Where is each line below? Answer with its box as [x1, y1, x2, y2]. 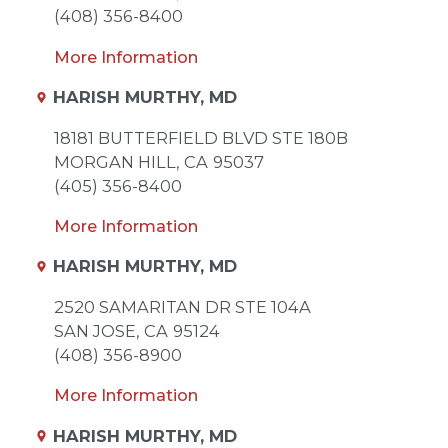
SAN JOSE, [53, 320, 139, 341]
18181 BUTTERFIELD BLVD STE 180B [53, 127, 348, 148]
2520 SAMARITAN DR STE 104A [53, 296, 311, 317]
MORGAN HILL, [53, 151, 179, 172]
